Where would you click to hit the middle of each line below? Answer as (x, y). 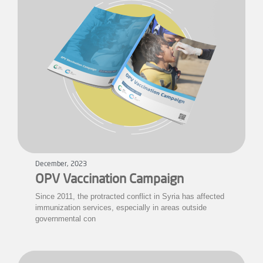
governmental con (65, 218)
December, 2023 (61, 164)
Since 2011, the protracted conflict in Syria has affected (130, 196)
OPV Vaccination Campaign (109, 179)
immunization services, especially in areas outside (121, 207)
